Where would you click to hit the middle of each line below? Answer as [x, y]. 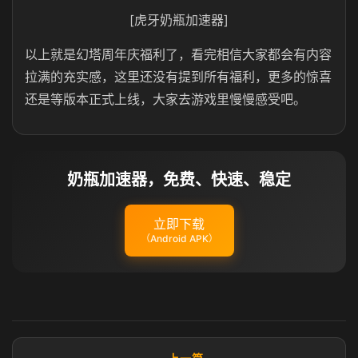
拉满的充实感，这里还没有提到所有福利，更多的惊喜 [178, 77]
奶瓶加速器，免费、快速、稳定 [179, 180]
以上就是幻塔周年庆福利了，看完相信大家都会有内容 [178, 54]
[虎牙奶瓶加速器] [179, 20]
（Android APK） [179, 239]
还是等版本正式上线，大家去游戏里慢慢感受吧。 [165, 99]
